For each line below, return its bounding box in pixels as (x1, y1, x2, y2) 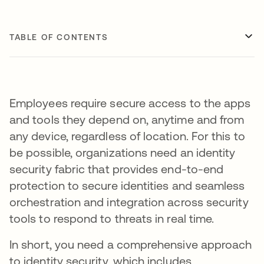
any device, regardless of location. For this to (9, 128, 245, 143)
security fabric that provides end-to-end (9, 161, 224, 176)
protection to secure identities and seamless (9, 178, 245, 192)
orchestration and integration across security (9, 194, 249, 209)
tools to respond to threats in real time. (9, 211, 214, 225)
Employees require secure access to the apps (9, 95, 251, 110)
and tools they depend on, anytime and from (9, 112, 245, 126)
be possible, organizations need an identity (9, 145, 236, 159)
